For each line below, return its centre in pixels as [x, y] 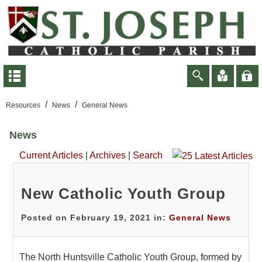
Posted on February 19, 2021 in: [95, 217]
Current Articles [51, 155]
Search [148, 155]
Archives [108, 155]
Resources [23, 105]
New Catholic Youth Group [124, 193]
